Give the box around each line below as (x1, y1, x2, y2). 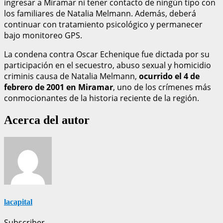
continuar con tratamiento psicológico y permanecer (4, 18, 203, 30)
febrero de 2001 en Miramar (4, 81, 113, 93)
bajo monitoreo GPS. (4, 29, 82, 41)
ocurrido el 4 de (139, 70, 200, 82)
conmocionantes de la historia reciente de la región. (4, 92, 199, 104)
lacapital (4, 197, 32, 206)
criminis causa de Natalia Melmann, (4, 70, 139, 82)
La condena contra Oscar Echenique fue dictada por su (4, 48, 210, 60)
